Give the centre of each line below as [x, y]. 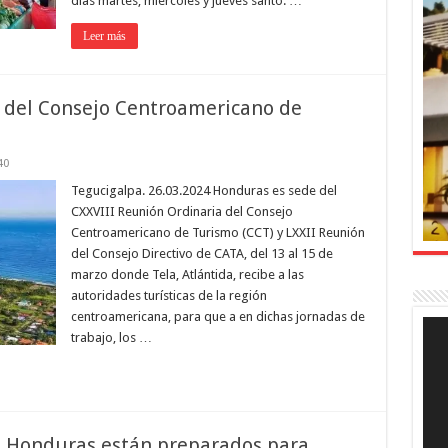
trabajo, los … [111, 337]
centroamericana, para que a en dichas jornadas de [217, 316]
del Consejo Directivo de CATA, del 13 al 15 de [201, 253]
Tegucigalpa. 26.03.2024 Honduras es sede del [203, 190]
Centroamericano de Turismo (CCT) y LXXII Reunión [217, 232]
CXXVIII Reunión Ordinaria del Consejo [181, 211]
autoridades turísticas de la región [168, 295]
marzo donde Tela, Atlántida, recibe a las [187, 274]
